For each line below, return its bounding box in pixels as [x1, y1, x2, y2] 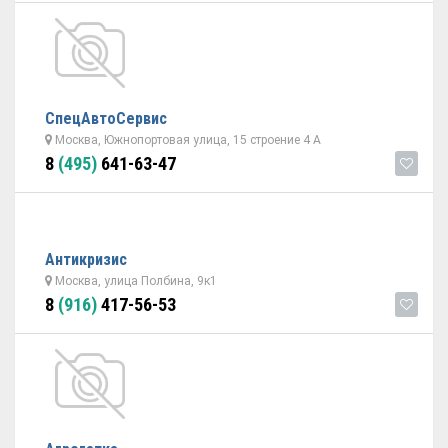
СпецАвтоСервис [45, 109, 167, 128]
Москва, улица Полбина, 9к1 [52, 274, 217, 288]
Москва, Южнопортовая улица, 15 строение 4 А [52, 133, 321, 147]
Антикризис [45, 250, 127, 269]
